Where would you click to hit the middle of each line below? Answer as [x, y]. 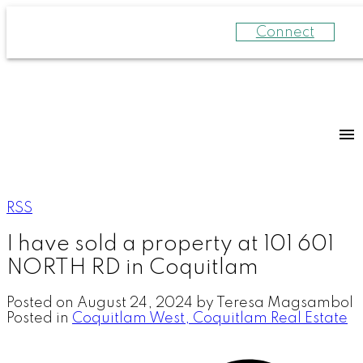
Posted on [42, 303]
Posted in [38, 318]
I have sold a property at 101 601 [170, 244]
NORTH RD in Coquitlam [132, 267]
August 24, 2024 [135, 303]
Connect [285, 32]
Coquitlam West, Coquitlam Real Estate [210, 318]
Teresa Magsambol [285, 303]
